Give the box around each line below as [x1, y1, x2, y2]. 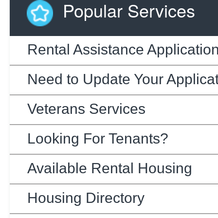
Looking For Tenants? [27, 130, 168, 146]
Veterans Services [27, 100, 145, 117]
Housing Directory [27, 189, 145, 206]
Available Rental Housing [27, 160, 192, 176]
